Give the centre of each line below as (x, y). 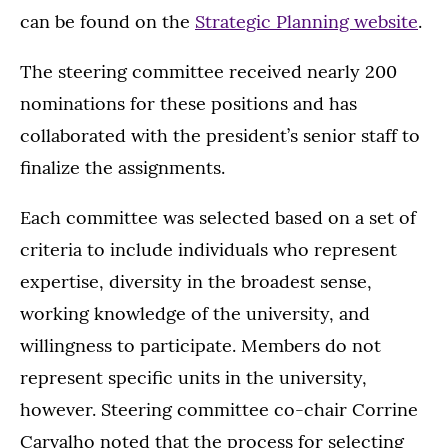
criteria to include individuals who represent (208, 250)
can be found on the (107, 22)
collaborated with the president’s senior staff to (220, 136)
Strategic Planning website (306, 22)
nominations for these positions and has (188, 104)
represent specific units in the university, (193, 378)
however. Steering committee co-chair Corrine (219, 410)
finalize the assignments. (122, 168)
